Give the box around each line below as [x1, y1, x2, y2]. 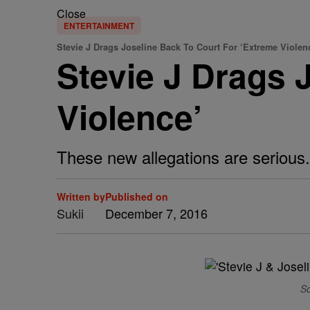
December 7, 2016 [105, 204, 208, 222]
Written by [57, 190, 105, 203]
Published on [105, 190, 168, 203]
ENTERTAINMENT [64, 19, 134, 32]
